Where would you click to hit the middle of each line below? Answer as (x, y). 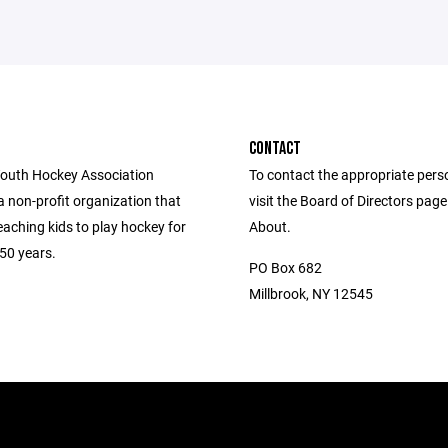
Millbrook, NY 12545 (311, 293)
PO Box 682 (285, 267)
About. (270, 226)
